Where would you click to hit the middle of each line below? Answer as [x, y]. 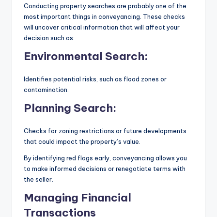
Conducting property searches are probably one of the [105, 6]
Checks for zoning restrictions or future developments [105, 131]
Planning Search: [71, 108]
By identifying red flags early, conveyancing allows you [105, 158]
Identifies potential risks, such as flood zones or [95, 79]
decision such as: [49, 38]
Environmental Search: [87, 56]
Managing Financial [77, 197]
